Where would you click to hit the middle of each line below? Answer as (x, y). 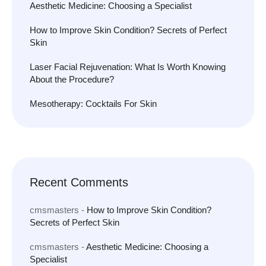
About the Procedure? (72, 80)
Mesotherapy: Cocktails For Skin (93, 104)
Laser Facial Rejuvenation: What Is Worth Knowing (128, 67)
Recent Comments (79, 183)
